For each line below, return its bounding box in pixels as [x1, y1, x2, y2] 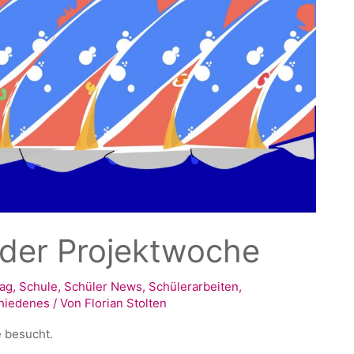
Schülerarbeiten [149, 278, 239, 294]
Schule [19, 278, 58, 294]
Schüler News [64, 278, 143, 294]
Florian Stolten [85, 295, 168, 311]
